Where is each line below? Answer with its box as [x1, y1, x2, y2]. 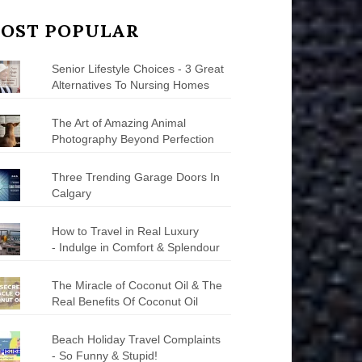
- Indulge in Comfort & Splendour [51, 240, 220, 254]
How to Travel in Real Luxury [51, 224, 199, 238]
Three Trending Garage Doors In [51, 170, 220, 183]
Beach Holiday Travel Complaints [51, 332, 221, 346]
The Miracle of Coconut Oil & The [51, 278, 222, 292]
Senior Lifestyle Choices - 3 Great [51, 61, 224, 75]
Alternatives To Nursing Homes [51, 78, 209, 91]
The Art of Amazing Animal [51, 116, 186, 129]
